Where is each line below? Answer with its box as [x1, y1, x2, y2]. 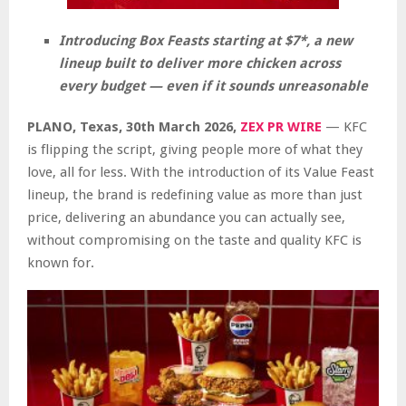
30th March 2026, [126, 118, 240, 135]
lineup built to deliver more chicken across [59, 54, 341, 72]
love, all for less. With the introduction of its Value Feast [27, 163, 374, 180]
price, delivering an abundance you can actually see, [27, 208, 345, 226]
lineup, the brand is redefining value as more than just [27, 186, 362, 203]
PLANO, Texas [27, 118, 119, 135]
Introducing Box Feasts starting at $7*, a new [59, 32, 353, 49]
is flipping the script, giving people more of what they [27, 140, 362, 158]
